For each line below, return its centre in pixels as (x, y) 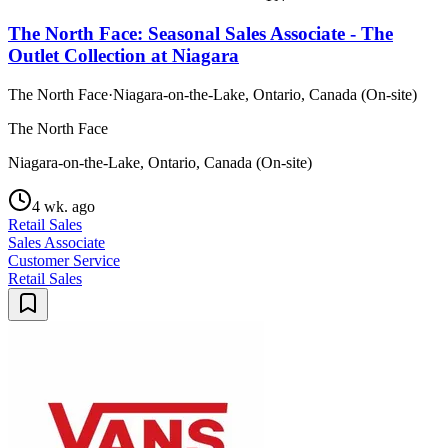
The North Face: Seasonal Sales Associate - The (200, 34)
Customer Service (64, 261)
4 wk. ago (63, 207)
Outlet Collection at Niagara (123, 56)
